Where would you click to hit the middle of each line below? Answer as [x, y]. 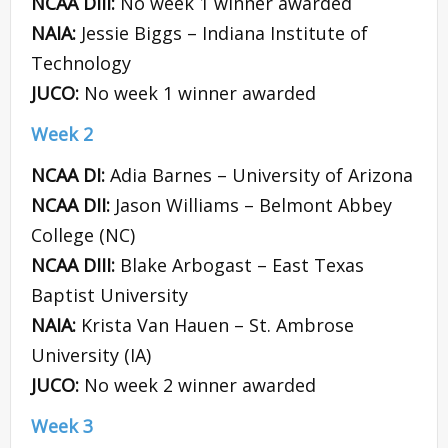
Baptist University [109, 295]
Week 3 [62, 426]
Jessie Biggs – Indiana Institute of [224, 33]
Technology [81, 63]
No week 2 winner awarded [200, 385]
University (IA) [91, 355]
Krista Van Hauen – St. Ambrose [217, 325]
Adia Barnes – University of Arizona [261, 175]
